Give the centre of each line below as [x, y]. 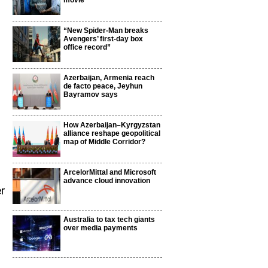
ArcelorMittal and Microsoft [110, 172]
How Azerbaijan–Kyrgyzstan [112, 125]
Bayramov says [91, 95]
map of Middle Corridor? [104, 142]
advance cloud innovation [107, 181]
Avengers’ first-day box [103, 39]
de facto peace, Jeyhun [103, 86]
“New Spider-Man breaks [106, 31]
